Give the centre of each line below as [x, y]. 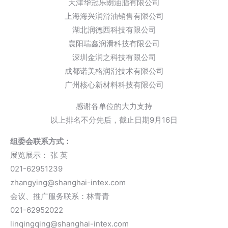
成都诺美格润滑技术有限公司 [114, 71]
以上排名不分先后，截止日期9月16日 [114, 120]
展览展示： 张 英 [39, 155]
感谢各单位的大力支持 [114, 106]
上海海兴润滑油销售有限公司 [114, 16]
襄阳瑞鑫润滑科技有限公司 [114, 44]
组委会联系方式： [41, 141]
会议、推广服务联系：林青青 [60, 196]
